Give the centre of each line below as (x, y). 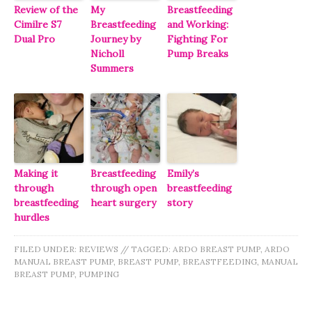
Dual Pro (34, 39)
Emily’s (183, 173)
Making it (36, 173)
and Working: (198, 24)
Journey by (116, 39)
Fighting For (197, 39)
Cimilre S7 (38, 24)
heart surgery (123, 202)
